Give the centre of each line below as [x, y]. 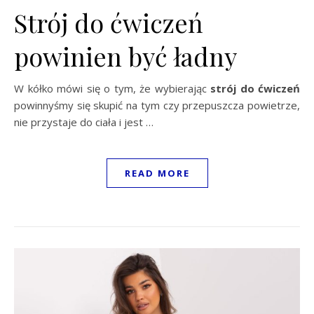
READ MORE [157, 173]
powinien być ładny [125, 56]
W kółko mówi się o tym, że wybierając [112, 88]
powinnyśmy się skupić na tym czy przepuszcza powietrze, [157, 105]
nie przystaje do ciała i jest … [84, 122]
